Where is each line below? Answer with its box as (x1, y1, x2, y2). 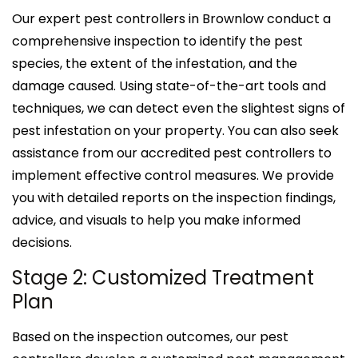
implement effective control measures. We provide (12, 165, 334, 185)
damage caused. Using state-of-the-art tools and (12, 76, 326, 95)
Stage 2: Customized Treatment (12, 264, 314, 291)
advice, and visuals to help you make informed (12, 210, 300, 229)
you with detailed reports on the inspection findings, (12, 188, 336, 207)
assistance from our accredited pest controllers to (12, 143, 332, 162)
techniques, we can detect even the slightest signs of (12, 98, 345, 117)
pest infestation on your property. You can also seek (12, 121, 339, 140)
